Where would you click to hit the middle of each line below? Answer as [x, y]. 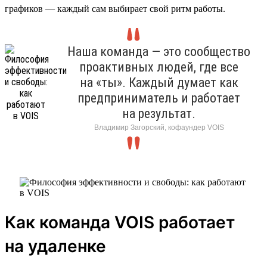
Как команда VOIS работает [120, 222]
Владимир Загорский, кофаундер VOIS [159, 127]
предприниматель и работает [159, 98]
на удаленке [55, 246]
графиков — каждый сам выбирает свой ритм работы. [115, 8]
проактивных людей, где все [159, 67]
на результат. [159, 113]
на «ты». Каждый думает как [159, 82]
